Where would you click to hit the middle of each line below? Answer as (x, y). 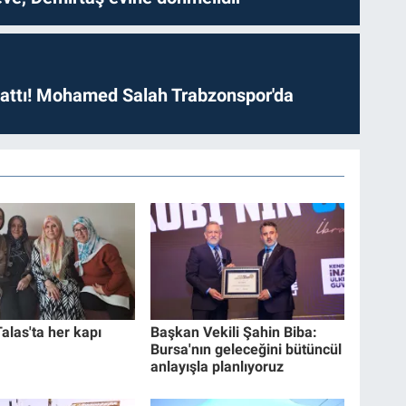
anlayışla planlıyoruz (217, 367)
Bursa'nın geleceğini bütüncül (246, 350)
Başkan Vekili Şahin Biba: (234, 333)
